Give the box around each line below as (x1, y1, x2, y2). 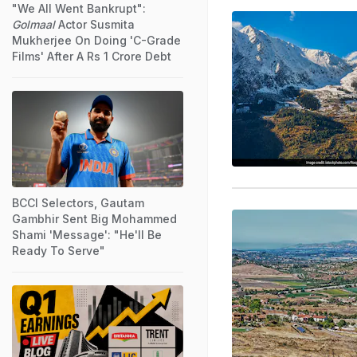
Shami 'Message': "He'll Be (12, 227, 162, 241)
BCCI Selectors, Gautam (12, 195, 144, 210)
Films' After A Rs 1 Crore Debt (12, 49, 171, 63)
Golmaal (12, 17, 55, 31)
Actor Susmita (55, 17, 135, 31)
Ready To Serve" (12, 243, 105, 257)
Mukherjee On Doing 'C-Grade (12, 33, 181, 47)
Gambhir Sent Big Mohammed (12, 211, 177, 226)
